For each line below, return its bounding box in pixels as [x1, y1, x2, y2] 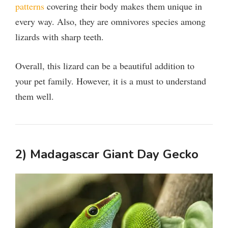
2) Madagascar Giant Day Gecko [15, 146, 198, 163]
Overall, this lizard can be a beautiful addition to [15, 60, 194, 72]
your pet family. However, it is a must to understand [15, 75, 206, 88]
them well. [15, 90, 54, 103]
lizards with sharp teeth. [15, 31, 104, 43]
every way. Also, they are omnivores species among [15, 15, 206, 28]
